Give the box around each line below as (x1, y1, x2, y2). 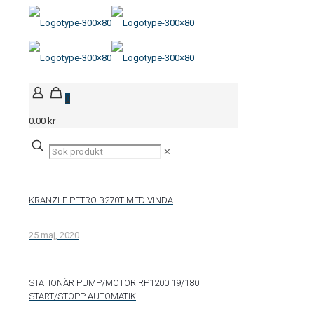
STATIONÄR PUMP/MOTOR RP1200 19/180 (29, 277, 199, 288)
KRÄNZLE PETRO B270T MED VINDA (29, 195, 173, 206)
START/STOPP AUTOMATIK (29, 290, 136, 301)
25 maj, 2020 (29, 229, 79, 240)
